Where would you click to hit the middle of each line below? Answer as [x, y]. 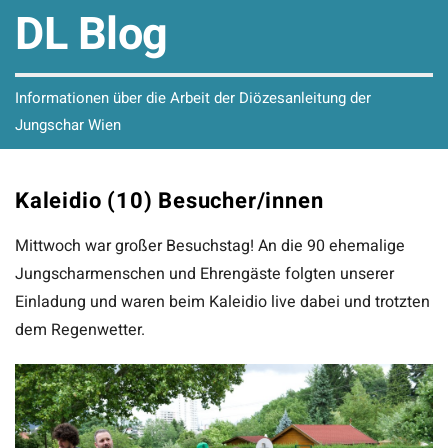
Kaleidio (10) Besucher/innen [169, 201]
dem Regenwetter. [80, 330]
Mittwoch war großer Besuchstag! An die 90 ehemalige [210, 246]
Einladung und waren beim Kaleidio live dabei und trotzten [222, 302]
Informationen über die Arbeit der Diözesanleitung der [193, 98]
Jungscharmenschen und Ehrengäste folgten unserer [204, 274]
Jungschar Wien [68, 125]
